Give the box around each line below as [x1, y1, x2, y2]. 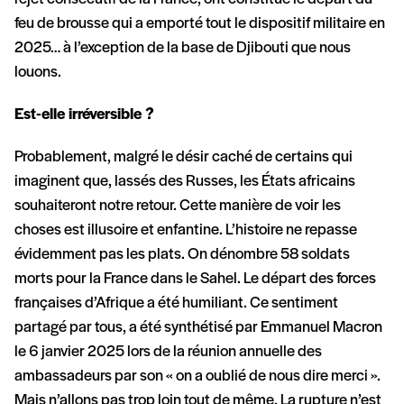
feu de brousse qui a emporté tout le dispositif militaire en [14, 15, 385, 33]
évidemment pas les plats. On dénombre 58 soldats [14, 246, 350, 264]
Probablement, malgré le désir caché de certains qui [14, 149, 353, 167]
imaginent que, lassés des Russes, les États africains [14, 173, 355, 191]
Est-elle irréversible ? [14, 106, 154, 124]
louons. [14, 64, 61, 82]
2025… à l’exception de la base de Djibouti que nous [14, 40, 351, 58]
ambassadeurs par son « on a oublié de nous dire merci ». [14, 368, 381, 386]
